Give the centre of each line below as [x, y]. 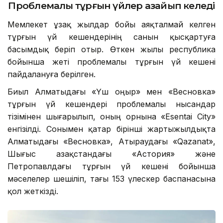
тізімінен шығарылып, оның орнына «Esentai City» [111, 116]
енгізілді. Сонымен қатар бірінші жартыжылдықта [111, 129]
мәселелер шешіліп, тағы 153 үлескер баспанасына [111, 178]
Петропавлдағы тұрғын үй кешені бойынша [111, 166]
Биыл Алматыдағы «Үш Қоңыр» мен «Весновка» [111, 91]
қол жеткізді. [33, 191]
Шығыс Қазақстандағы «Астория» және [111, 154]
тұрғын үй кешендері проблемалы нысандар [111, 104]
